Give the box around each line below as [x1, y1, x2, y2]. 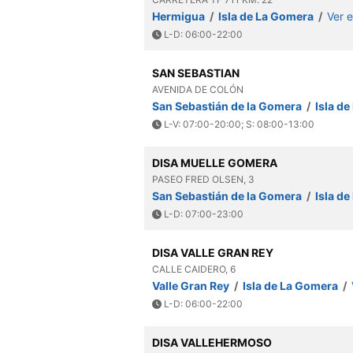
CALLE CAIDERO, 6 [151, 263, 236, 275]
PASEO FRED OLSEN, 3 [151, 173, 255, 185]
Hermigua [151, 9, 207, 23]
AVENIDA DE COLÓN [151, 84, 243, 95]
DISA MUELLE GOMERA [151, 156, 277, 169]
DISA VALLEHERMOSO [151, 336, 272, 349]
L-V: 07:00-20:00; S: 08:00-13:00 [161, 118, 314, 130]
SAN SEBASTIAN [151, 66, 240, 80]
